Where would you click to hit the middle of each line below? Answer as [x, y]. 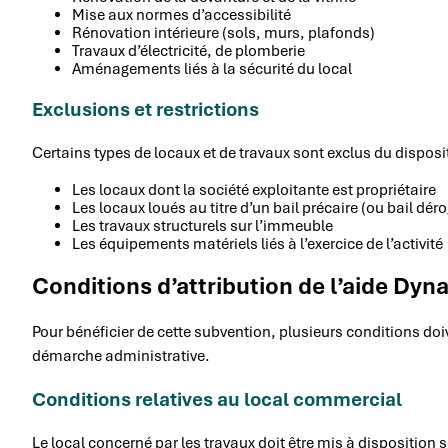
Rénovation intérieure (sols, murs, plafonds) [223, 33]
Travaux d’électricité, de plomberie [188, 51]
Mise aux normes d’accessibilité [181, 15]
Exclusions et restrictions [145, 110]
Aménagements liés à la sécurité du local [212, 69]
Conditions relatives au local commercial [217, 400]
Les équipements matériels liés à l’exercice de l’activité [257, 244]
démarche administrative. [121, 356]
